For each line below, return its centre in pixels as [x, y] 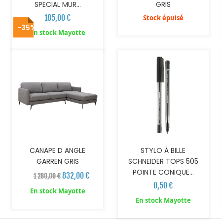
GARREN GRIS [57, 162]
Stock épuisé [163, 18]
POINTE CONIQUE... [163, 172]
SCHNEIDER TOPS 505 [163, 162]
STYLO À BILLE [163, 151]
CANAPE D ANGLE [58, 151]
